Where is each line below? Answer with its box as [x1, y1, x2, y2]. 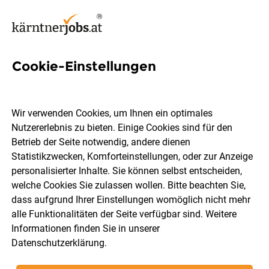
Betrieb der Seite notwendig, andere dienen [11, 136, 191, 148]
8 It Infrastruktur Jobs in [12, 74, 210, 94]
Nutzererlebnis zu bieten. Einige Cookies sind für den [11, 122, 233, 134]
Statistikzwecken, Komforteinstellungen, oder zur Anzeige [11, 151, 253, 163]
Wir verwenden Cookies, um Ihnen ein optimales [11, 107, 213, 119]
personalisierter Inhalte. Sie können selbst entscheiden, [11, 165, 243, 177]
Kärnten [12, 96, 77, 116]
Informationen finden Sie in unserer [11, 223, 160, 235]
